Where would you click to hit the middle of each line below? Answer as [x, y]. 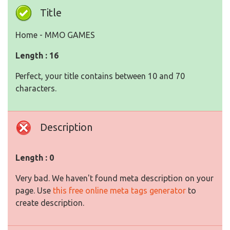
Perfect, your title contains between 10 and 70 [100, 76]
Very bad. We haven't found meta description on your [114, 178]
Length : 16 [37, 56]
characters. [36, 89]
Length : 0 [35, 158]
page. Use [34, 191]
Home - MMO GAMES [55, 35]
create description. [50, 203]
